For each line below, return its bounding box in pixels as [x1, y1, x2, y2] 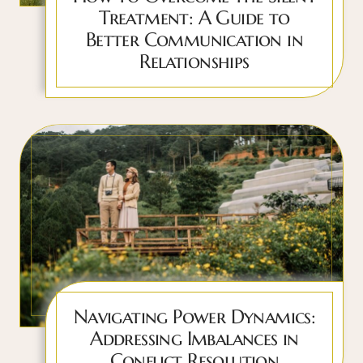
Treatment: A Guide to [99, 6, 290, 31]
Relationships [139, 49, 250, 75]
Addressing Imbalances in [90, 327, 299, 352]
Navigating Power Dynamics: [73, 305, 316, 330]
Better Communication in [85, 28, 304, 53]
